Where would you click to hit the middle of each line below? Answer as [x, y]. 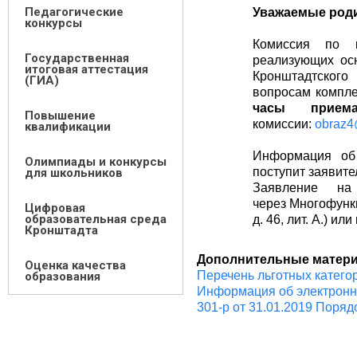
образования [63, 277]
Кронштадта [61, 230]
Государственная [77, 58]
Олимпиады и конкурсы [96, 162]
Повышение [60, 116]
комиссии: [284, 124]
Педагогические [74, 12]
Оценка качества [75, 265]
